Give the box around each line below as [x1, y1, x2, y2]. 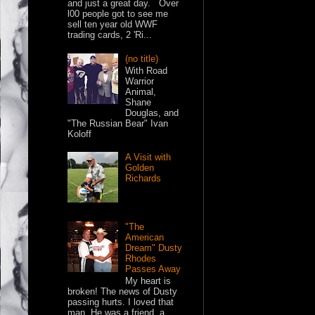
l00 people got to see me [67, 8, 169, 20]
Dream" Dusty [125, 242, 183, 253]
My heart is [125, 276, 172, 287]
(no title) [125, 53, 159, 64]
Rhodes [125, 252, 157, 264]
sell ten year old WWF [67, 19, 158, 30]
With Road [125, 65, 168, 77]
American [125, 231, 165, 243]
